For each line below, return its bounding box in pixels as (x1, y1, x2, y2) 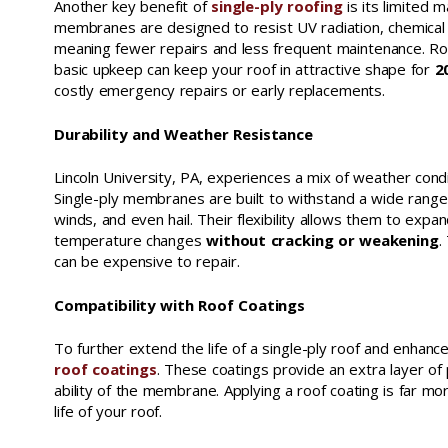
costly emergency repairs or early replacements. (54, 80, 385, 100)
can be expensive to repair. (54, 251, 240, 271)
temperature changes (54, 230, 207, 250)
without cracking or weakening (206, 230, 439, 250)
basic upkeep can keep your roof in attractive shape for (54, 59, 431, 79)
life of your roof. (54, 401, 163, 421)
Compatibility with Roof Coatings (54, 294, 305, 315)
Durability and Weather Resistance (54, 123, 313, 144)
